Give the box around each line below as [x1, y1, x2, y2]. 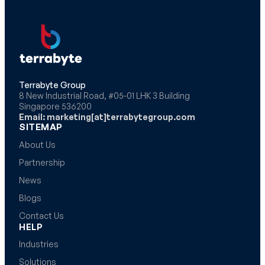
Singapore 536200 [19, 101, 92, 111]
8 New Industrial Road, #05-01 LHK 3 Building [19, 90, 190, 101]
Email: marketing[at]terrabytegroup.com [19, 111, 195, 122]
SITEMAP [19, 121, 63, 132]
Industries [19, 238, 59, 249]
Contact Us [19, 210, 64, 221]
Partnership [19, 157, 65, 167]
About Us [19, 139, 56, 150]
